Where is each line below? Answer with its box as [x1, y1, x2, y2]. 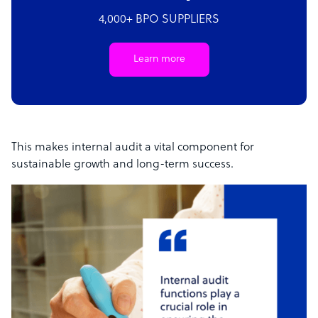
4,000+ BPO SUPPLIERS [99, 13, 219, 27]
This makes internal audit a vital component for [11, 141, 254, 155]
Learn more [133, 54, 185, 65]
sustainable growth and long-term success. [11, 158, 234, 172]
